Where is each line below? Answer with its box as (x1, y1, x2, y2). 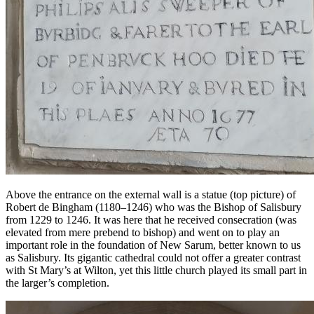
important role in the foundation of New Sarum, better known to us (6, 238, 301, 251)
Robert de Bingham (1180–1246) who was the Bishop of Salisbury (6, 200, 301, 213)
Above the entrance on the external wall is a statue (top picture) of (6, 188, 296, 200)
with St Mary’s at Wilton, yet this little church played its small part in (6, 264, 307, 276)
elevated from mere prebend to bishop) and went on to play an (6, 226, 280, 238)
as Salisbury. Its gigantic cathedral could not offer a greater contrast (6, 251, 301, 264)
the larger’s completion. (6, 276, 109, 289)
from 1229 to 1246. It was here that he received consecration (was (6, 213, 296, 226)
